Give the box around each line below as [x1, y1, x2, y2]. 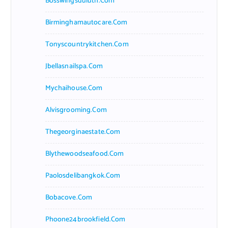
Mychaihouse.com [45, 82, 103, 94]
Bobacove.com [45, 191, 93, 204]
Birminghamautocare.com [45, 16, 128, 28]
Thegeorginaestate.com [45, 126, 121, 138]
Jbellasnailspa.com [45, 60, 103, 72]
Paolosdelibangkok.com [45, 169, 121, 182]
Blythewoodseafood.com [45, 148, 124, 160]
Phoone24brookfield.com [45, 213, 126, 225]
